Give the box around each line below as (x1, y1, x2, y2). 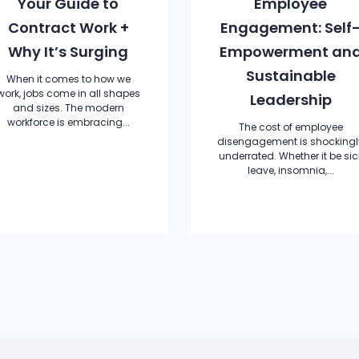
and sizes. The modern (12, 101, 124, 115)
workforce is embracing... (6, 115, 130, 129)
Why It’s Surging (8, 42, 129, 62)
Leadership (249, 90, 332, 110)
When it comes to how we (6, 72, 131, 86)
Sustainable (245, 66, 336, 86)
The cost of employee (238, 120, 343, 134)
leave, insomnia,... (247, 163, 334, 177)
